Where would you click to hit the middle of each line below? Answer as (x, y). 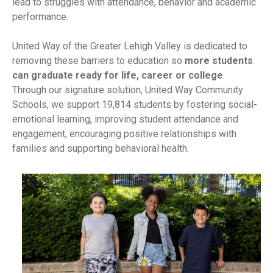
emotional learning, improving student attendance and (125, 119)
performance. (40, 17)
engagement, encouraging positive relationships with (124, 134)
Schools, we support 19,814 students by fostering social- (135, 105)
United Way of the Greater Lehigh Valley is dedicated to (130, 46)
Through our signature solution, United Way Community (128, 90)
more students (219, 61)
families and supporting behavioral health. (101, 149)
